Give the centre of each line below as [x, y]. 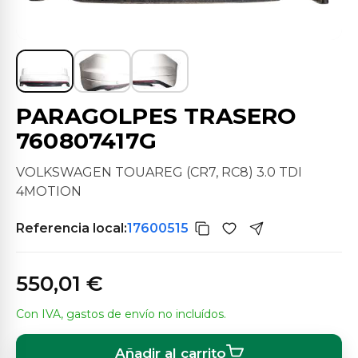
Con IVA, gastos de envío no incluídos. [121, 314]
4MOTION [49, 191]
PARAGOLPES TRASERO [157, 116]
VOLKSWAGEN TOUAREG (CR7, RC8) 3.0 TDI [159, 172]
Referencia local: [72, 228]
